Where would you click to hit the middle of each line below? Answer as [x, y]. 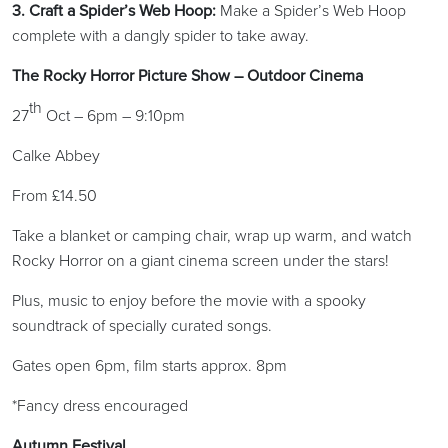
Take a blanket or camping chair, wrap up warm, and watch [212, 235]
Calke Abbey [56, 155]
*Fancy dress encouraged [100, 405]
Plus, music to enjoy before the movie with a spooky [189, 300]
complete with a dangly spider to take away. [160, 35]
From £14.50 [54, 195]
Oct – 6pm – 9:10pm [113, 115]
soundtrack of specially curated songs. [142, 325]
